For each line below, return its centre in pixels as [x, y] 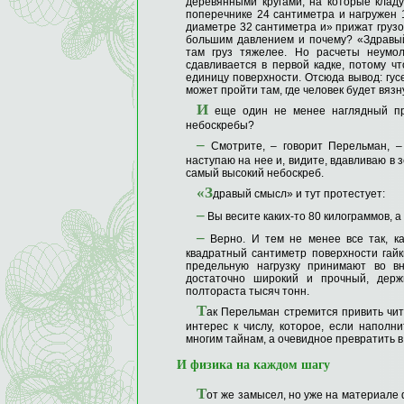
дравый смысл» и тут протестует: [299, 194]
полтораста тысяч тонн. [248, 292]
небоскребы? [220, 126]
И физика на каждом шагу [253, 365]
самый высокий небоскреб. [255, 174]
